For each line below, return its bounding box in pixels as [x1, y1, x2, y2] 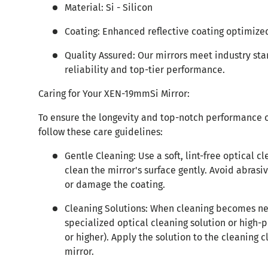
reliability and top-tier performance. [65, 63, 225, 75]
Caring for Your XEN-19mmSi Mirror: [38, 87, 190, 99]
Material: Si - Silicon [65, 1, 153, 13]
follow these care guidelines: [38, 126, 163, 138]
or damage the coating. [65, 178, 165, 190]
